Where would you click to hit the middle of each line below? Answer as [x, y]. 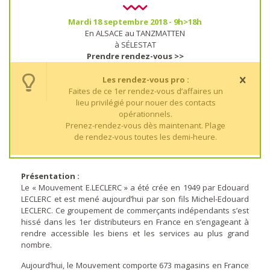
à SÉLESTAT [135, 45]
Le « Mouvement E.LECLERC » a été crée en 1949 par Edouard [135, 187]
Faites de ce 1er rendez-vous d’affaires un [146, 91]
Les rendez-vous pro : [146, 80]
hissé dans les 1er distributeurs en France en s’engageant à [135, 222]
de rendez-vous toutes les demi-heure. [146, 137]
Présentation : [50, 176]
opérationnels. [146, 114]
